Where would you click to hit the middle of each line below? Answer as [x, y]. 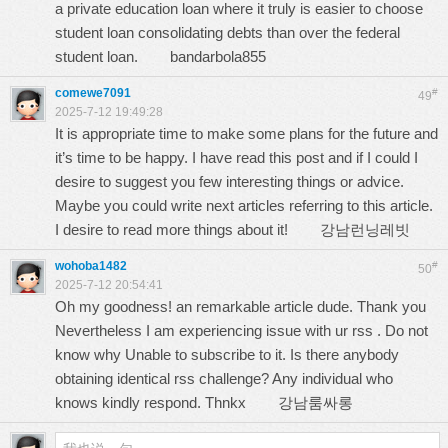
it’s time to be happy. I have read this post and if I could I [236, 157]
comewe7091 [93, 93]
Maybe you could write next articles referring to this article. [244, 205]
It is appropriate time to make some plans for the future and [246, 133]
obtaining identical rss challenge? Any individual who [224, 378]
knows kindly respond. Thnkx [166, 402]
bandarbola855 [218, 56]
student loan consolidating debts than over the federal [227, 32]
